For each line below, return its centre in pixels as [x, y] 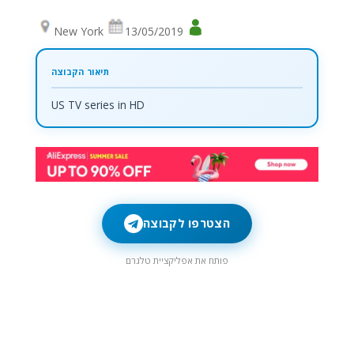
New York [80, 31]
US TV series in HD [98, 104]
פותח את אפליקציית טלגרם [177, 260]
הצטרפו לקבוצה [186, 223]
